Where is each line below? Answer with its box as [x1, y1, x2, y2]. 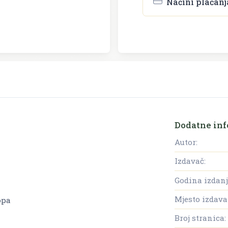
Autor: [175, 136, 197, 147]
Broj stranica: [175, 213, 226, 223]
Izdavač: [175, 156, 206, 166]
